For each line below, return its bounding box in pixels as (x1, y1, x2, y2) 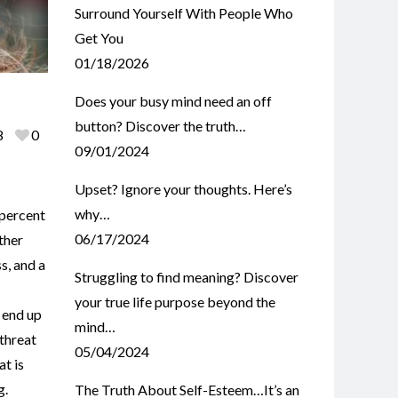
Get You (74, 29, 123, 46)
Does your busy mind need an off (74, 92, 272, 109)
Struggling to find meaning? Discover (74, 268, 298, 285)
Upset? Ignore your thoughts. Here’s (74, 180, 292, 197)
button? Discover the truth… (74, 117, 246, 134)
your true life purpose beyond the (74, 293, 275, 310)
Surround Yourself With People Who (74, 4, 293, 21)
